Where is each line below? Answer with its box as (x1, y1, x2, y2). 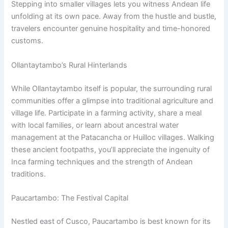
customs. (11, 36, 44, 46)
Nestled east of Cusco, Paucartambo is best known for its (11, 216, 211, 226)
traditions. (11, 169, 46, 179)
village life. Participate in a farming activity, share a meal (11, 108, 202, 118)
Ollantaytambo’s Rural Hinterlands (11, 60, 128, 70)
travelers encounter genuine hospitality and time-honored (11, 24, 211, 34)
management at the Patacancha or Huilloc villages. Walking (11, 132, 215, 142)
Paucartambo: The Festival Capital (11, 193, 129, 203)
